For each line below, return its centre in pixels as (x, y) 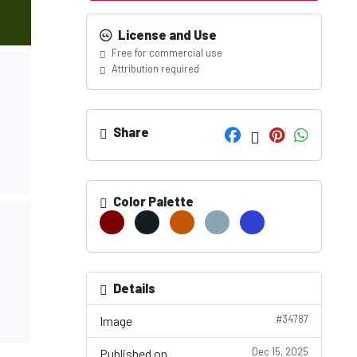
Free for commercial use (166, 53)
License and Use (166, 35)
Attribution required (154, 69)
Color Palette (152, 201)
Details (134, 288)
